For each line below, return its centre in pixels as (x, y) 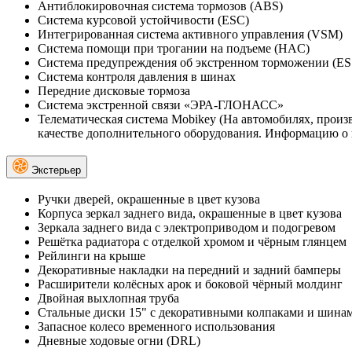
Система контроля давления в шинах (137, 76)
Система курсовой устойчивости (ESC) (143, 20)
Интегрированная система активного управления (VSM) (190, 34)
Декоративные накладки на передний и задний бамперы (189, 270)
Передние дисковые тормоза (114, 90)
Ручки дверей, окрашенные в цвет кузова (149, 200)
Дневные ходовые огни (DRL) (119, 341)
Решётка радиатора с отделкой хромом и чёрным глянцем (192, 242)
